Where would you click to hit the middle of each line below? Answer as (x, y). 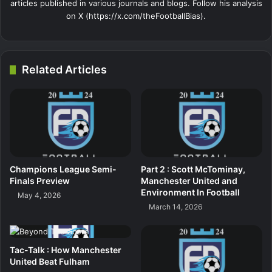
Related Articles (64, 70)
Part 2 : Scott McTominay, (193, 169)
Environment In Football (190, 192)
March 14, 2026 (175, 207)
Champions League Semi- (63, 169)
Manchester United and (189, 181)
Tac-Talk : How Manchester (66, 250)
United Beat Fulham (50, 262)
